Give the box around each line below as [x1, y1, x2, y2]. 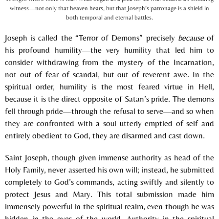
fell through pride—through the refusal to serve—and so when [5, 106, 214, 116]
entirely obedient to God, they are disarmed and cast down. [5, 130, 205, 140]
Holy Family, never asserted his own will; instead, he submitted [5, 164, 214, 175]
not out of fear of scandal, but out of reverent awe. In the [5, 69, 214, 79]
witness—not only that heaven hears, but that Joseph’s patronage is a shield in [10, 4, 209, 12]
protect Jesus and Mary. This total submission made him [5, 189, 214, 199]
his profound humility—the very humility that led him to [5, 44, 214, 55]
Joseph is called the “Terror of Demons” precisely [5, 32, 178, 43]
